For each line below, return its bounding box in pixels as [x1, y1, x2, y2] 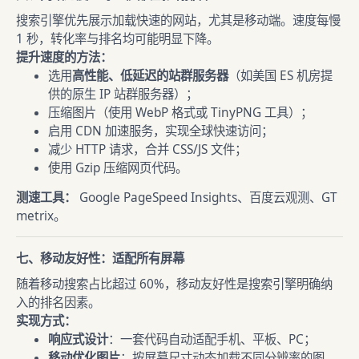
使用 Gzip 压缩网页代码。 [48, 159, 188, 176]
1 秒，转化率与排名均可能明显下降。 [16, 30, 219, 47]
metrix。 [16, 208, 66, 224]
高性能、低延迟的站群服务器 [72, 67, 228, 84]
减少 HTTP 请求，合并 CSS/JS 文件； [48, 141, 247, 158]
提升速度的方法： [16, 49, 112, 66]
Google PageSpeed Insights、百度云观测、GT [76, 189, 337, 206]
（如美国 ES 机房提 [228, 67, 333, 84]
